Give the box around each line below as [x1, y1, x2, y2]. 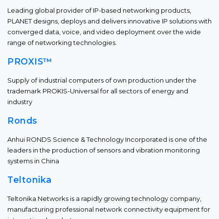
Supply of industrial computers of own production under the [7, 76, 197, 84]
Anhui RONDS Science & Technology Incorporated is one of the [7, 135, 207, 143]
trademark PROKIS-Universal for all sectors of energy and [7, 87, 188, 95]
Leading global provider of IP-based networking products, [7, 6, 191, 14]
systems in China [7, 157, 59, 165]
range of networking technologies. [7, 39, 118, 46]
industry [7, 98, 32, 106]
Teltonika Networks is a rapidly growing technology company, [7, 195, 201, 202]
